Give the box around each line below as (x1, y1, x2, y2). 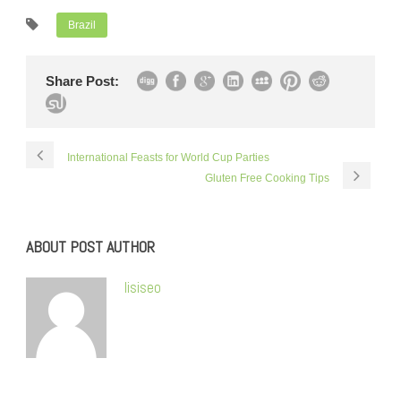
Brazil (68, 19, 96, 31)
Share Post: (46, 73, 119, 89)
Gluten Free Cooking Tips (205, 172, 329, 184)
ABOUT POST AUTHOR (26, 236, 155, 257)
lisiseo (124, 277, 161, 297)
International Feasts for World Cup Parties (67, 151, 269, 164)
